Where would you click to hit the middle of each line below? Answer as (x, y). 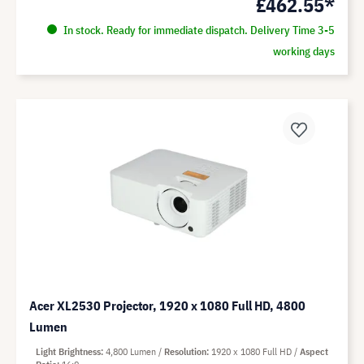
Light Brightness (68, 352)
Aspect (314, 352)
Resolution (185, 352)
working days (303, 52)
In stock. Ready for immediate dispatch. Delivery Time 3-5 (197, 30)
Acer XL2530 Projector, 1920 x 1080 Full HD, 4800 (167, 306)
